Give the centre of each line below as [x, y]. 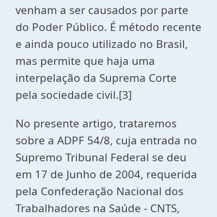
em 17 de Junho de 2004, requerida [106, 174]
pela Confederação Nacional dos [100, 191]
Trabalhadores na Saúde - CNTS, [98, 208]
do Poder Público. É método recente [108, 27]
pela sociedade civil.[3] [74, 95]
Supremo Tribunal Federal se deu [101, 157]
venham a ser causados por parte [102, 10]
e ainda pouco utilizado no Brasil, [102, 44]
